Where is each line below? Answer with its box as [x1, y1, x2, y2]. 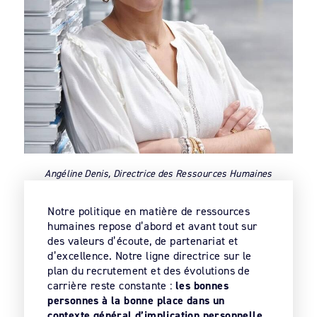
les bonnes [175, 278, 229, 294]
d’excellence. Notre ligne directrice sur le [47, 248, 252, 264]
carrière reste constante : [47, 278, 175, 294]
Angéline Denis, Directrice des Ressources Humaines [45, 166, 272, 180]
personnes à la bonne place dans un [47, 293, 225, 309]
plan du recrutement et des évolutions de [47, 263, 250, 279]
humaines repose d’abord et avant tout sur [47, 219, 258, 234]
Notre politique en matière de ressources [47, 204, 250, 219]
